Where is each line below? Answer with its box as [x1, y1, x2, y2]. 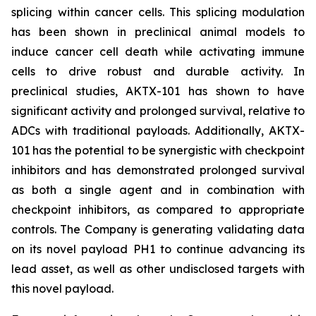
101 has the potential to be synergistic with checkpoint [11, 143, 305, 157]
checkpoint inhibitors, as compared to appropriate [11, 202, 305, 217]
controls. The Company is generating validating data [11, 222, 305, 236]
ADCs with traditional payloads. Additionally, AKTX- [11, 123, 305, 138]
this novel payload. [11, 281, 114, 296]
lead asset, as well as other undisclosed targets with [11, 262, 305, 276]
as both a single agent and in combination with [11, 183, 305, 197]
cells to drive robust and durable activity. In [11, 64, 305, 78]
